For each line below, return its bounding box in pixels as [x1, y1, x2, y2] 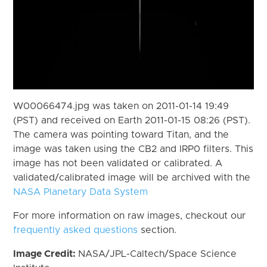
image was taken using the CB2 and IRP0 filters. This [13, 144, 254, 154]
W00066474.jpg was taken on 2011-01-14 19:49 [13, 101, 229, 111]
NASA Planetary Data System [13, 187, 148, 197]
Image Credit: [13, 249, 79, 259]
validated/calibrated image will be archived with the [13, 172, 251, 182]
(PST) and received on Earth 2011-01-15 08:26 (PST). [13, 115, 251, 125]
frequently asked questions [13, 225, 138, 235]
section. [138, 225, 177, 235]
